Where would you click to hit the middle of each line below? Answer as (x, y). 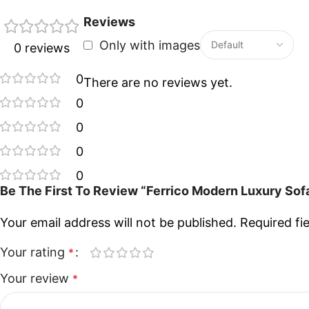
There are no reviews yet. (158, 83)
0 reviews (42, 48)
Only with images (150, 45)
